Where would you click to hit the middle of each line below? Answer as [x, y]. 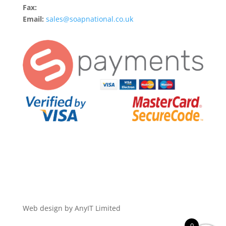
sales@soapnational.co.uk [89, 19]
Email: [33, 19]
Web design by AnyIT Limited [71, 208]
